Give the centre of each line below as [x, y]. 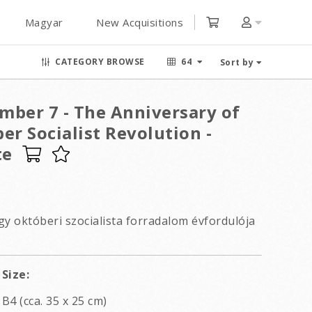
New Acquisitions [140, 22]
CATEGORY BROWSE [100, 62]
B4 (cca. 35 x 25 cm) [54, 301]
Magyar [44, 22]
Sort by [236, 62]
